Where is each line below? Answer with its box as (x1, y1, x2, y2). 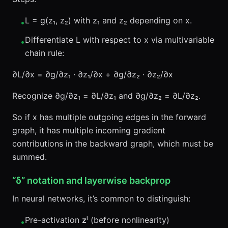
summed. (12, 152, 47, 162)
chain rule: (25, 48, 64, 58)
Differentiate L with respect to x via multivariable (25, 35, 214, 45)
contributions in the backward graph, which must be (12, 138, 213, 149)
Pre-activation (25, 215, 82, 225)
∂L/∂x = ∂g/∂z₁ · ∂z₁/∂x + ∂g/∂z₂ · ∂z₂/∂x (12, 69, 173, 79)
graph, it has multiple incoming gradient (12, 125, 165, 135)
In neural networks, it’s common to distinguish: (12, 193, 190, 204)
